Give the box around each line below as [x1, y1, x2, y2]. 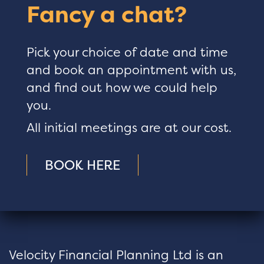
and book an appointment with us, [27, 61, 236, 79]
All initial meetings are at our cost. [27, 119, 232, 137]
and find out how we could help [27, 79, 217, 97]
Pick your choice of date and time [27, 44, 228, 61]
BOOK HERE [45, 156, 120, 174]
